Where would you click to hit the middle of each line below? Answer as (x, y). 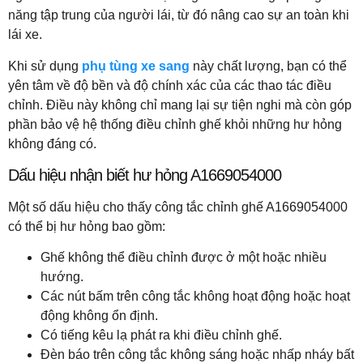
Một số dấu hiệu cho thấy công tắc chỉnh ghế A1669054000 (178, 207)
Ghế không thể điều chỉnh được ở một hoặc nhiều (184, 258)
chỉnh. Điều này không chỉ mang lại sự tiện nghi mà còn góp (180, 105)
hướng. (62, 277)
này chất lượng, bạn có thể (268, 66)
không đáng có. (52, 143)
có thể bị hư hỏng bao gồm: (87, 226)
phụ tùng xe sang (136, 66)
